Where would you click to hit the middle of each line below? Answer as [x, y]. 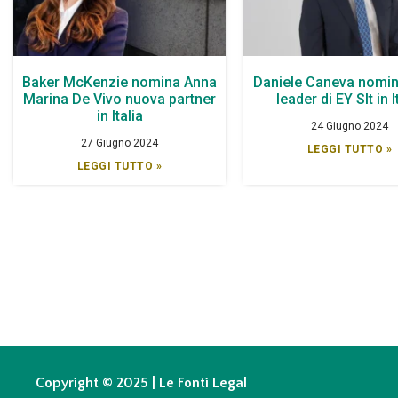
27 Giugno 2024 [120, 143]
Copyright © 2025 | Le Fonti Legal [141, 382]
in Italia [119, 115]
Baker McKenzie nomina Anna [120, 82]
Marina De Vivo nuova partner [120, 99]
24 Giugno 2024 [350, 126]
